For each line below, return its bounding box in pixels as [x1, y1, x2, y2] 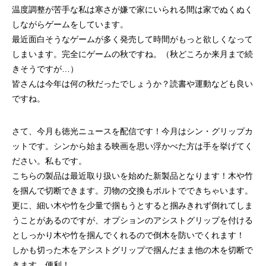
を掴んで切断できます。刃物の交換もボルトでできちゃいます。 [12, 186, 253, 195]
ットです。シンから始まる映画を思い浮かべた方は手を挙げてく [12, 141, 253, 151]
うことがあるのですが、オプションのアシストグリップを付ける [12, 216, 253, 225]
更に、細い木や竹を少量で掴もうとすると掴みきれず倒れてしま [12, 201, 253, 210]
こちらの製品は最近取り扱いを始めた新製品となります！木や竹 [12, 171, 253, 180]
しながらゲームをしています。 [12, 20, 128, 29]
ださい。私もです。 [12, 156, 87, 166]
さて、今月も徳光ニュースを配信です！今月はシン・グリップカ [12, 126, 253, 136]
